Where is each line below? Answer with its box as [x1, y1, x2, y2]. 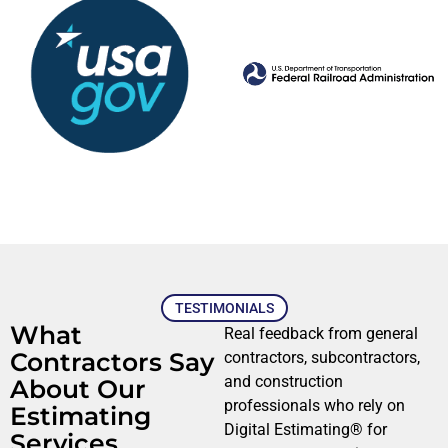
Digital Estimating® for [224, 419, 387, 439]
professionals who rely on [224, 395, 405, 415]
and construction [224, 371, 343, 391]
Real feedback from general [224, 323, 418, 343]
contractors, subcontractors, [224, 347, 420, 367]
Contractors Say [10, 346, 214, 377]
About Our [10, 373, 146, 404]
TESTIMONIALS [174, 299, 274, 316]
